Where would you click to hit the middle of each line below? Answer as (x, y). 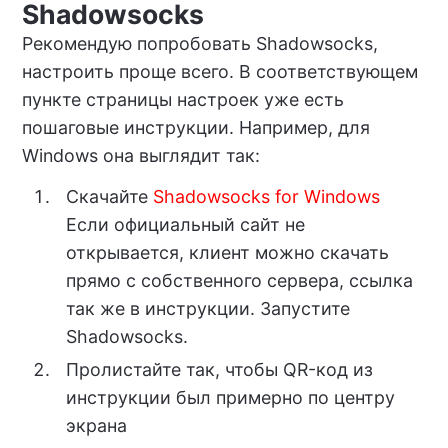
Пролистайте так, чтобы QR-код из (219, 369)
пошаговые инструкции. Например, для (195, 128)
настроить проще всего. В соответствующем (219, 72)
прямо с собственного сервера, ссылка (239, 281)
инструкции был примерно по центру (230, 397)
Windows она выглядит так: (140, 156)
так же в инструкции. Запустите (207, 309)
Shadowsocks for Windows (266, 197)
